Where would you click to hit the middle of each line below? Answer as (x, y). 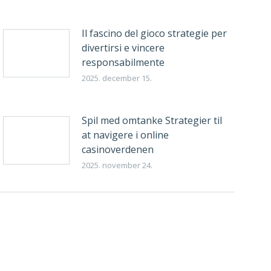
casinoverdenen (117, 149)
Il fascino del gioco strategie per (154, 33)
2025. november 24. (117, 165)
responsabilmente (123, 62)
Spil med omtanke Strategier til (152, 120)
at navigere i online (125, 135)
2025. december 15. (116, 78)
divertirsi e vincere (123, 48)
